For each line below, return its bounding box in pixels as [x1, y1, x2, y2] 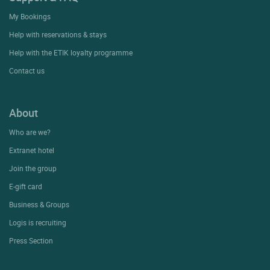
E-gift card [9, 181, 42, 191]
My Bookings [9, 11, 51, 21]
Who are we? [9, 127, 51, 137]
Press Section [9, 235, 53, 245]
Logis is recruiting [9, 217, 66, 227]
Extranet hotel [9, 145, 54, 155]
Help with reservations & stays [9, 29, 107, 39]
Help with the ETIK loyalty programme [9, 47, 133, 57]
